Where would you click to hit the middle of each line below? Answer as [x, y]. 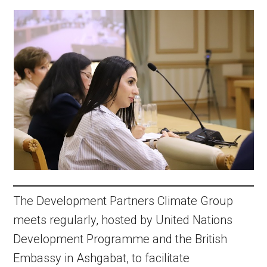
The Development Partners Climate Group [123, 201]
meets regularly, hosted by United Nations [123, 220]
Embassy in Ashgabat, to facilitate [102, 258]
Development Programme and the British [120, 239]
